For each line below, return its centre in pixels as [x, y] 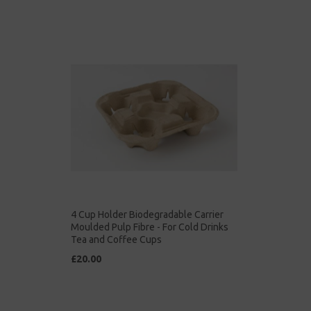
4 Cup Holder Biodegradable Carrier [147, 215]
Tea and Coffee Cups [116, 240]
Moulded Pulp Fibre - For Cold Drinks [150, 227]
